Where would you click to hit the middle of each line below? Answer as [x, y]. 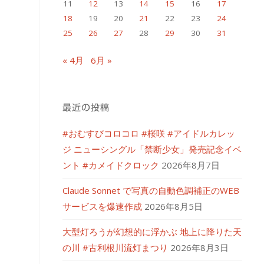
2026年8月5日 [174, 207]
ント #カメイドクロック [111, 165]
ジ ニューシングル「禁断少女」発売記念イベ [152, 149]
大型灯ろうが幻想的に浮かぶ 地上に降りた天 [152, 232]
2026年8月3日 [199, 248]
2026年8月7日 [191, 165]
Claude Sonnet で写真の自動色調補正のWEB [151, 191]
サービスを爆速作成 [102, 207]
